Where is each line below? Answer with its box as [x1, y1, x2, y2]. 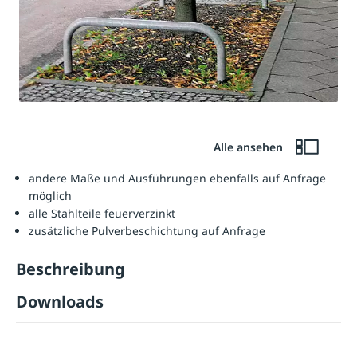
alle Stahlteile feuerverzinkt [29, 206, 175, 222]
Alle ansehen [213, 139, 286, 155]
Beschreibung [16, 258, 125, 280]
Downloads [16, 291, 104, 313]
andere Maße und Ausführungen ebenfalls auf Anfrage [29, 171, 326, 186]
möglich [29, 188, 72, 204]
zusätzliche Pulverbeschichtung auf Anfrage [29, 223, 265, 239]
